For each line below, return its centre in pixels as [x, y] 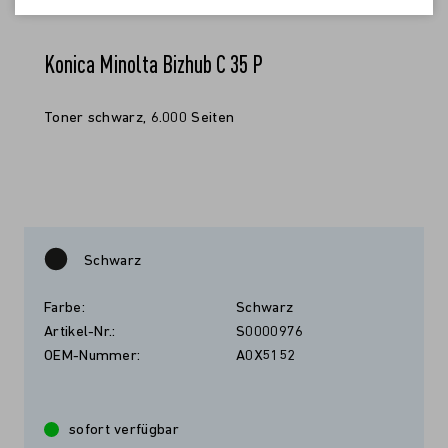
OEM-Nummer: [92, 356]
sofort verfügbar [124, 430]
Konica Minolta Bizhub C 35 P [153, 63]
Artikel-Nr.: [80, 332]
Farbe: [64, 308]
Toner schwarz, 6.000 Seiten [139, 118]
